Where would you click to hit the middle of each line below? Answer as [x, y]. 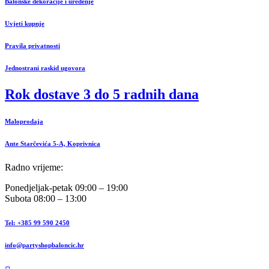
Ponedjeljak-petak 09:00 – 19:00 [66, 188]
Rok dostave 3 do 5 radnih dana [102, 95]
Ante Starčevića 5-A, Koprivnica [53, 144]
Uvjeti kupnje [25, 24]
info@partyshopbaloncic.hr [44, 245]
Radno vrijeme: [34, 168]
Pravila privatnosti [32, 46]
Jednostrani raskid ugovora [45, 68]
